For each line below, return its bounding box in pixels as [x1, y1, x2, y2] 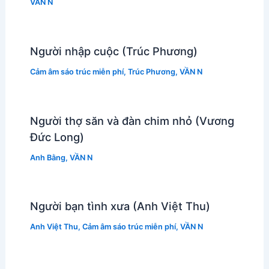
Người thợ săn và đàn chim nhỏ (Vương [29, 113, 234, 127]
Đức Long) [29, 130, 84, 144]
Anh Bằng [29, 153, 65, 162]
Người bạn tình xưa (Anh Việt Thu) [29, 199, 210, 213]
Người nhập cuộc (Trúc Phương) [29, 44, 198, 58]
